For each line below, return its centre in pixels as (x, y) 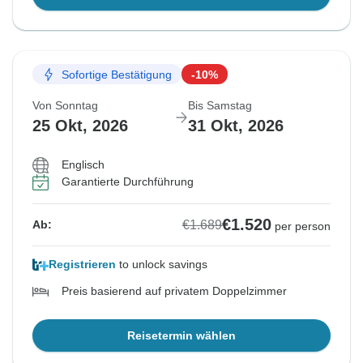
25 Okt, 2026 (80, 126)
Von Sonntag (65, 106)
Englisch (83, 165)
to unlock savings (162, 265)
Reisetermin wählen (181, 336)
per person (303, 226)
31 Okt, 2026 (236, 126)
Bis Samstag (220, 106)
